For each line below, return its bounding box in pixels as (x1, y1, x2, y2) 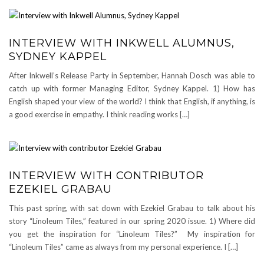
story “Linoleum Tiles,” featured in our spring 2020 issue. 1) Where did (9, 216, 255, 226)
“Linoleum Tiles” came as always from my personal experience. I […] (9, 242, 238, 252)
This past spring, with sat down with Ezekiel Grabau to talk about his (9, 203, 255, 213)
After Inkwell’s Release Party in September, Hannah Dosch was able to (9, 70, 255, 80)
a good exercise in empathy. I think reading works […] (9, 109, 190, 119)
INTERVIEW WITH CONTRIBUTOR (9, 169, 204, 182)
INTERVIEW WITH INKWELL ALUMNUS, (9, 36, 235, 49)
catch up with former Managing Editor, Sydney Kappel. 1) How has (9, 83, 255, 93)
